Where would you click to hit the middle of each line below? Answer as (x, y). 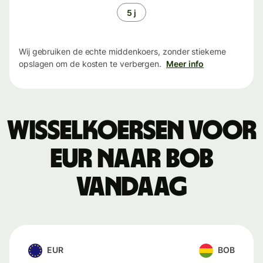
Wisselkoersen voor (131, 131)
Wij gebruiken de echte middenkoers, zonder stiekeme (122, 52)
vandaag (131, 188)
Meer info (185, 64)
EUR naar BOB (131, 159)
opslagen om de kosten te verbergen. (90, 64)
